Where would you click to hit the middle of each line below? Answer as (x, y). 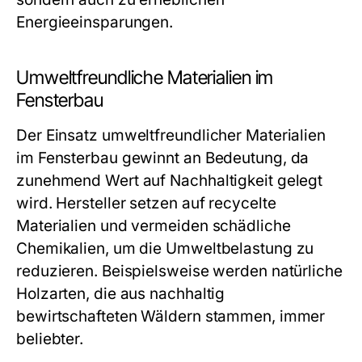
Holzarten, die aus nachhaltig (121, 294)
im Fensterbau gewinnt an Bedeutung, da (163, 158)
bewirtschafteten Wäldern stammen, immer (171, 316)
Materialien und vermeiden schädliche (154, 226)
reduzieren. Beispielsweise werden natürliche (179, 271)
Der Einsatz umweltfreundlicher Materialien (171, 135)
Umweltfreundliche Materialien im (145, 78)
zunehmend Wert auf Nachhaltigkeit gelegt (170, 181)
